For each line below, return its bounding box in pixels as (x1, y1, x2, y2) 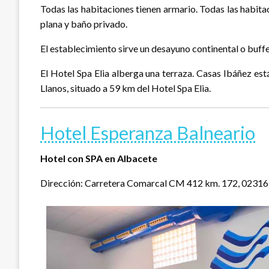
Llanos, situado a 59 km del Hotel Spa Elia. (40, 82, 211, 94)
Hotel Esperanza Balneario (40, 121, 255, 144)
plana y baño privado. (40, 17, 127, 29)
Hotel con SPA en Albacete (40, 152, 157, 164)
